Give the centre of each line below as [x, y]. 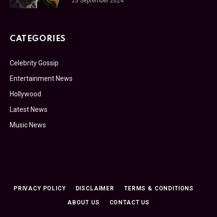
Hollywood [25, 94]
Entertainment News [41, 78]
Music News [28, 125]
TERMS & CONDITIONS [159, 188]
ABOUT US [83, 202]
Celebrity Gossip [34, 63]
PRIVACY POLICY [39, 188]
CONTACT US [130, 202]
